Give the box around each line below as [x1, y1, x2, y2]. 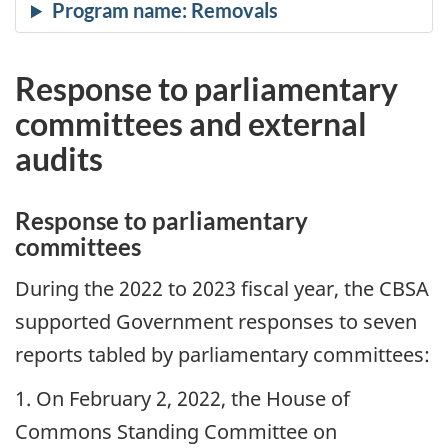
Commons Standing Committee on [15, 418, 337, 446]
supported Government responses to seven [15, 307, 417, 335]
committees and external [15, 104, 367, 144]
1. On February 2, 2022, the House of [15, 385, 350, 413]
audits [15, 139, 103, 179]
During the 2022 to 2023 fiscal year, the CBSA [15, 274, 429, 302]
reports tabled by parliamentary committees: [15, 340, 430, 368]
